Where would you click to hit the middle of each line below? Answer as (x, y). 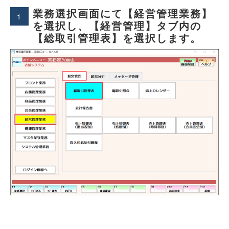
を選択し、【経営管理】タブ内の (117, 25)
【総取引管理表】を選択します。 (117, 38)
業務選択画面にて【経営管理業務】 (123, 13)
